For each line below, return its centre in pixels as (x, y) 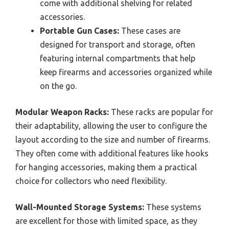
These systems (173, 207)
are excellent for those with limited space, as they (106, 221)
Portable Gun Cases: (79, 31)
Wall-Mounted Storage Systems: (80, 207)
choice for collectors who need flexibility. (91, 181)
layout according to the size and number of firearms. (113, 140)
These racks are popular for (161, 112)
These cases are (150, 31)
